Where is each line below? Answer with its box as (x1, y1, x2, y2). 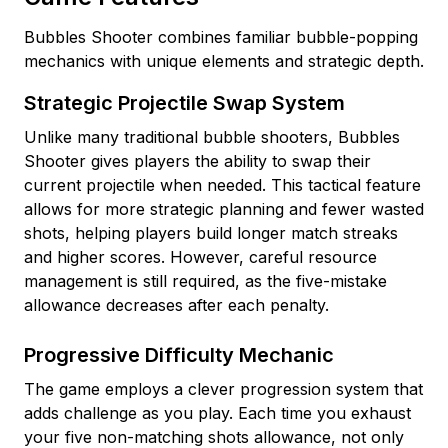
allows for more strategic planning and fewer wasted (24, 199, 424, 219)
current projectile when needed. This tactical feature (24, 175, 421, 195)
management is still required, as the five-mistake (24, 271, 387, 291)
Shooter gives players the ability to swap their (24, 151, 371, 171)
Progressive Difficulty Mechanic (24, 343, 334, 367)
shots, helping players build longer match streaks (24, 223, 398, 243)
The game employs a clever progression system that (24, 379, 423, 399)
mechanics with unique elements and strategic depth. (24, 51, 424, 71)
